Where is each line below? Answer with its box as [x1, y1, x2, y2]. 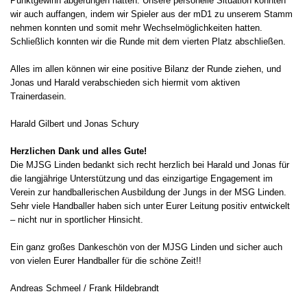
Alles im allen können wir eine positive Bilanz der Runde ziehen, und [10, 63, 281, 74]
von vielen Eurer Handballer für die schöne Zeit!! [10, 255, 201, 266]
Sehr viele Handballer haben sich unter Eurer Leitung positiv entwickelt [10, 200, 290, 211]
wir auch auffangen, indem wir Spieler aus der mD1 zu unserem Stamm [10, 8, 293, 19]
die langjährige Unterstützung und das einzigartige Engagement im [10, 173, 273, 184]
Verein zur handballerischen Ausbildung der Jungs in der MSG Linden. [10, 186, 286, 197]
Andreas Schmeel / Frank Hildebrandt [10, 282, 159, 293]
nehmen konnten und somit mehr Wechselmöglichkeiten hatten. [10, 22, 262, 33]
